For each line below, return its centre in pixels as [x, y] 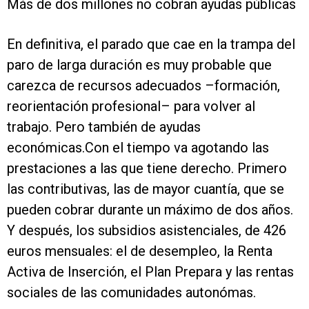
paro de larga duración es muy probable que [139, 65]
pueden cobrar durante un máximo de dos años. [150, 210]
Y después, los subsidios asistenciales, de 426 [147, 231]
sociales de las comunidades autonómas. [131, 293]
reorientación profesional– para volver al [131, 107]
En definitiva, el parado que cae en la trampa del [151, 44]
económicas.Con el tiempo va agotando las [138, 148]
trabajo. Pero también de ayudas [104, 127]
